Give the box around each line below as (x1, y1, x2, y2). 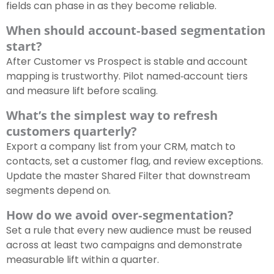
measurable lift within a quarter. (6, 253, 159, 267)
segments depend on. (6, 183, 111, 198)
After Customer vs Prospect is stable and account (6, 54, 248, 69)
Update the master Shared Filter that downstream (6, 169, 250, 183)
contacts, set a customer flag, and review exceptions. (6, 154, 263, 169)
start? (6, 38, 42, 55)
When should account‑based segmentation (6, 22, 265, 39)
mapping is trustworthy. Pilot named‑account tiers (6, 69, 248, 84)
